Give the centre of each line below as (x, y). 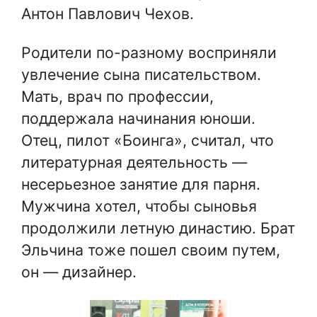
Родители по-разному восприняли (149, 53)
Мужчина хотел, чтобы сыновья (139, 206)
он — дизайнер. (79, 272)
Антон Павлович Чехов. (108, 14)
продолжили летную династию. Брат (158, 228)
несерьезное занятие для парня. (141, 184)
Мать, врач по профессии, (117, 97)
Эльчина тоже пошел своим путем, (151, 250)
